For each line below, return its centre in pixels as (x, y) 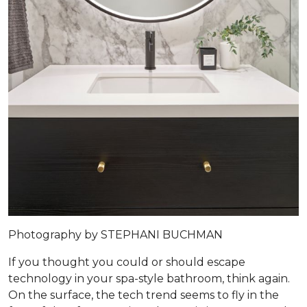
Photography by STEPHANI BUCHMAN (115, 235)
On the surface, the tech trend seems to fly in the (144, 295)
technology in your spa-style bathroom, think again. (149, 279)
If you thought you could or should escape (127, 262)
